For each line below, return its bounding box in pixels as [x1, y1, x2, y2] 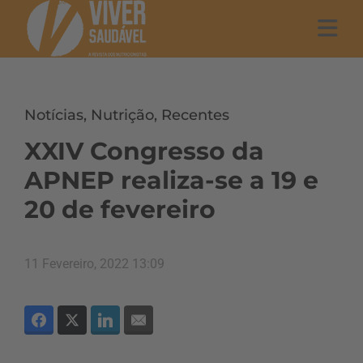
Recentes [161, 106, 229, 124]
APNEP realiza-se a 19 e [24, 165, 318, 195]
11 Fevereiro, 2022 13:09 [24, 256, 164, 271]
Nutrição [91, 106, 154, 124]
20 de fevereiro [24, 194, 216, 224]
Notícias [24, 106, 83, 124]
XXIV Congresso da [24, 136, 264, 166]
